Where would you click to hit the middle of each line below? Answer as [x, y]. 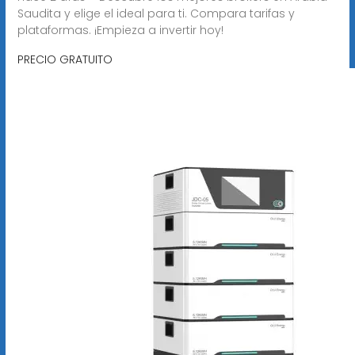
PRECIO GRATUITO [65, 59]
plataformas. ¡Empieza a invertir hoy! [120, 30]
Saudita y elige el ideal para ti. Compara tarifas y [156, 13]
